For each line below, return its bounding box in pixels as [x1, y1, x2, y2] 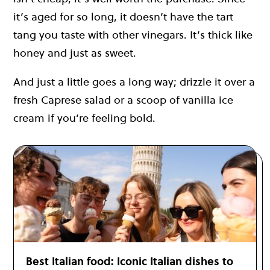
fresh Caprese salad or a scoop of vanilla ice [13, 92, 233, 107]
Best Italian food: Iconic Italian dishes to [26, 253, 233, 269]
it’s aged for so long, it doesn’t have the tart [13, 8, 233, 24]
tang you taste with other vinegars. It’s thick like [13, 27, 253, 42]
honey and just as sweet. [13, 45, 136, 60]
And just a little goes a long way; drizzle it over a [13, 74, 255, 89]
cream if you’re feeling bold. [13, 110, 155, 125]
